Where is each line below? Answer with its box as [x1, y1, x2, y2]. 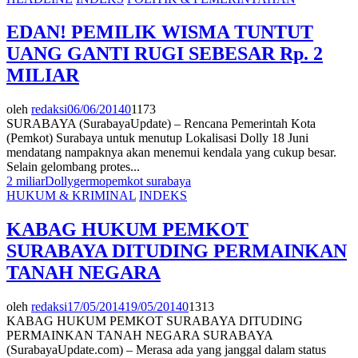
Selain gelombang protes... [6, 160, 140, 174]
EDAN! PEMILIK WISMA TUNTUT [6, 22, 313, 43]
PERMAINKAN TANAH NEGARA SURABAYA [6, 328, 272, 343]
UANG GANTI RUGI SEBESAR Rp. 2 [6, 43, 323, 65]
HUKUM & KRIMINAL [6, 189, 136, 203]
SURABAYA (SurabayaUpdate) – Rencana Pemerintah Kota [6, 117, 316, 131]
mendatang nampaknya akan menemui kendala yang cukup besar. [6, 145, 336, 160]
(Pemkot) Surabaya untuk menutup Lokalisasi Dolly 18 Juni [6, 131, 308, 145]
